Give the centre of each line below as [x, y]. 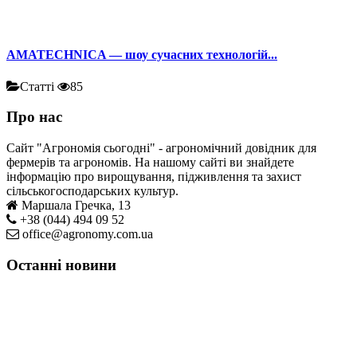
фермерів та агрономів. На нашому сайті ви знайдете [150, 162]
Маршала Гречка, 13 [76, 205]
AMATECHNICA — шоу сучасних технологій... [142, 55]
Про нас [34, 117]
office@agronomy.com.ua [88, 234]
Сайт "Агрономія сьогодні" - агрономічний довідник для [161, 148]
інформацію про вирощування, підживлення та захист [154, 177]
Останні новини [61, 265]
